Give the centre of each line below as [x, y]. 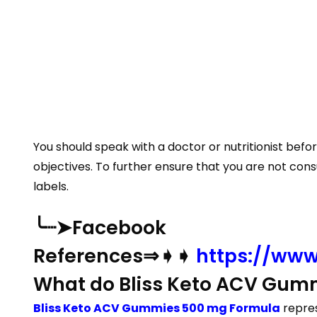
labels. [51, 186]
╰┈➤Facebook [100, 227]
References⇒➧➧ [115, 256]
